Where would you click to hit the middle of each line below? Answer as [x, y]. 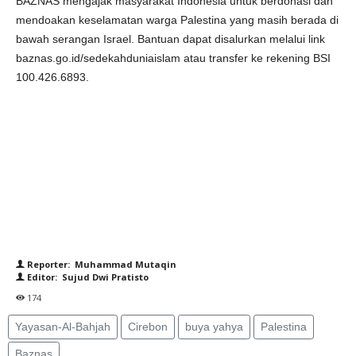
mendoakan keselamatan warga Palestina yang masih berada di [177, 20]
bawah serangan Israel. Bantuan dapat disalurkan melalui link [170, 39]
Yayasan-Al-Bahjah [63, 327]
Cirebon [148, 327]
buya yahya [214, 327]
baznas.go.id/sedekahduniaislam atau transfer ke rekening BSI [173, 58]
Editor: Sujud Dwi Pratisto [87, 277]
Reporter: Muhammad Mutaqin [101, 264]
